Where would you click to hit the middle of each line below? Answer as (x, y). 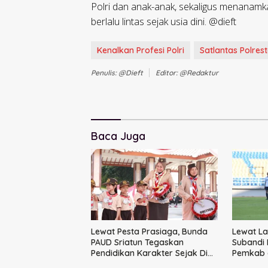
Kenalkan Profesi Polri (141, 50)
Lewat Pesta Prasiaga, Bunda (149, 231)
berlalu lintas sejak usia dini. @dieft (164, 21)
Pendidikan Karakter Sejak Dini (153, 253)
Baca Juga (118, 136)
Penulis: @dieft (117, 72)
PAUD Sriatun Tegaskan (137, 242)
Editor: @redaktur (187, 72)
